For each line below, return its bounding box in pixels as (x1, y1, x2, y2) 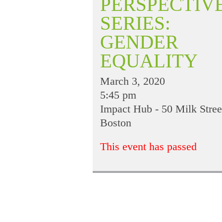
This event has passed (100, 140, 197, 153)
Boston (100, 116, 131, 129)
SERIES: (100, 12, 170, 34)
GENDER (100, 31, 178, 53)
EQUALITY (100, 50, 198, 71)
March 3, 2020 (100, 74, 165, 87)
